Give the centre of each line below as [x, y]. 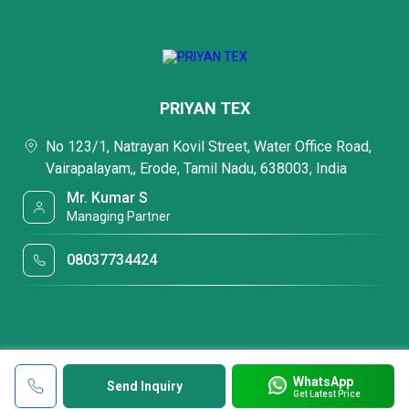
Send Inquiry [144, 386]
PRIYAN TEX [204, 108]
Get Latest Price [326, 393]
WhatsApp [323, 381]
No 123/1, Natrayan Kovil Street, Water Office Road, [209, 147]
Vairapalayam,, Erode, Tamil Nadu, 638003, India [196, 168]
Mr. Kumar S [108, 198]
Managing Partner [119, 216]
